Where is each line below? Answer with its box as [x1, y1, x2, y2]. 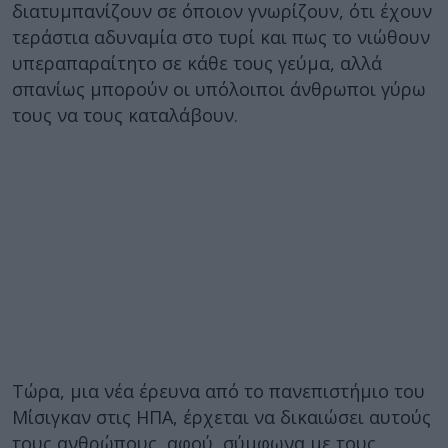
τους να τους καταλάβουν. [12, 103, 238, 127]
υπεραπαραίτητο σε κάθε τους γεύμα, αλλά [12, 51, 382, 75]
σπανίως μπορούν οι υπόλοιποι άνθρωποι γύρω [12, 77, 426, 101]
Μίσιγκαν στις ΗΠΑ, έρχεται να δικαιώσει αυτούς [12, 405, 431, 429]
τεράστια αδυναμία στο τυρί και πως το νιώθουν [12, 25, 430, 49]
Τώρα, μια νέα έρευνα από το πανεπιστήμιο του [12, 379, 425, 403]
